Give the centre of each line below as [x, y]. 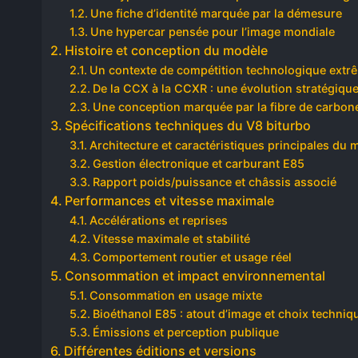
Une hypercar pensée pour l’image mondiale [212, 32]
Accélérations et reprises [158, 220]
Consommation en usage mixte [175, 295]
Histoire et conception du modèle [167, 50]
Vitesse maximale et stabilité [171, 239]
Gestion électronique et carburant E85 [198, 163]
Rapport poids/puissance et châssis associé [214, 182]
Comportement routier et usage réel [192, 257]
